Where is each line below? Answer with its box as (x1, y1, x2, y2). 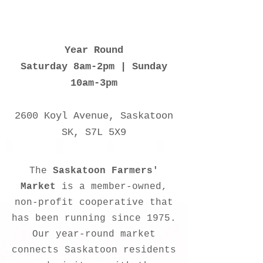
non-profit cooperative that (15, 197, 173, 208)
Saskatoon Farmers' (53, 166, 159, 176)
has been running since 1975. (12, 213, 176, 224)
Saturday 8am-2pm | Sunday (21, 61, 167, 72)
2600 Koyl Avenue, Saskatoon (15, 110, 173, 122)
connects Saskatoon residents (12, 245, 176, 255)
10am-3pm (70, 77, 117, 89)
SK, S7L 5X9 (62, 127, 126, 138)
